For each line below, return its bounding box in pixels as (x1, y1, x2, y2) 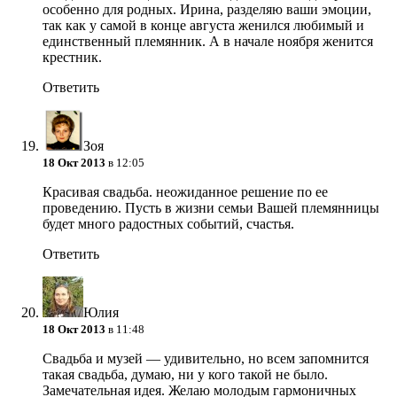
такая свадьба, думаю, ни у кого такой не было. (43, 367, 328, 383)
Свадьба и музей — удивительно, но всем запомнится (43, 351, 369, 367)
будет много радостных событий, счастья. (43, 216, 294, 232)
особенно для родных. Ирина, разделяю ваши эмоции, (43, 2, 371, 18)
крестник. (43, 50, 102, 66)
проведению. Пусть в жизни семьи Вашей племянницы (43, 200, 379, 216)
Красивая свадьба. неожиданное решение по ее (43, 184, 328, 200)
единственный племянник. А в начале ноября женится (43, 34, 373, 50)
